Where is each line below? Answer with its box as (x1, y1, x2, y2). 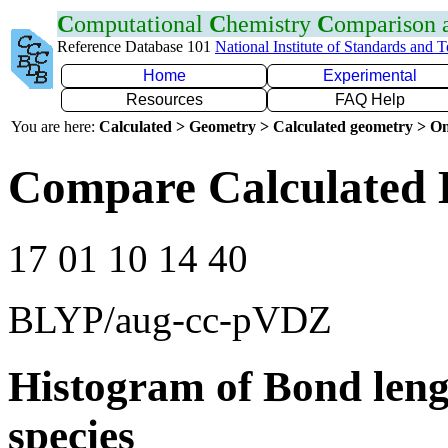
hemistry (226, 11, 317, 37)
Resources (125, 91, 203, 108)
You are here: (11, 118, 99, 135)
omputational (74, 11, 209, 37)
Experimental (323, 67, 417, 84)
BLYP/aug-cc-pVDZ (8, 297, 332, 341)
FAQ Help (335, 91, 405, 108)
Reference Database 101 (57, 38, 215, 55)
